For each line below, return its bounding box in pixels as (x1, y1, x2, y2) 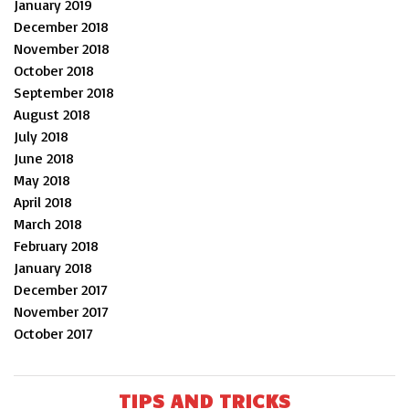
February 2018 (14, 236, 99, 255)
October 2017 (14, 323, 93, 342)
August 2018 (14, 104, 90, 123)
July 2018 (14, 126, 68, 145)
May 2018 (14, 170, 70, 189)
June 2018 (14, 148, 74, 167)
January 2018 (14, 257, 92, 277)
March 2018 (14, 214, 82, 233)
